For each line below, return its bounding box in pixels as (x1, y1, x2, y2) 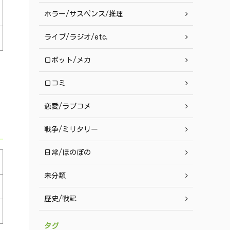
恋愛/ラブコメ (44, 103, 91, 110)
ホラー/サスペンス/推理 (44, 10, 123, 17)
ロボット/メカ (44, 56, 91, 64)
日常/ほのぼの (44, 149, 91, 156)
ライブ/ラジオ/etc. (44, 33, 109, 41)
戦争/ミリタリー (44, 126, 98, 133)
